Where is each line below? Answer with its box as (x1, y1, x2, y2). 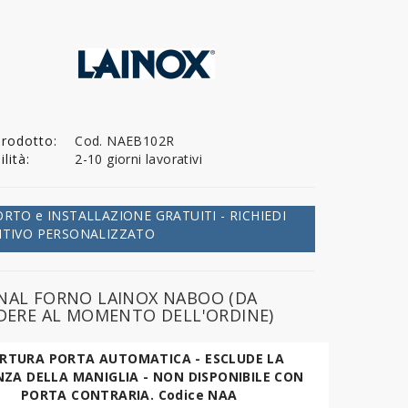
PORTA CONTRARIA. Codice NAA (20, 386, 238, 404)
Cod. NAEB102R (75, 132, 175, 150)
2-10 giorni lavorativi (75, 150, 203, 168)
